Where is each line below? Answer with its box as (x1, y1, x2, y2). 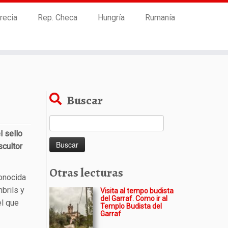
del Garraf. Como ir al (100, 194, 167, 203)
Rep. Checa (37, 13, 77, 22)
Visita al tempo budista (100, 187, 174, 195)
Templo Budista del (100, 202, 162, 210)
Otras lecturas (49, 164, 123, 181)
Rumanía (145, 13, 175, 22)
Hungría (97, 13, 125, 22)
